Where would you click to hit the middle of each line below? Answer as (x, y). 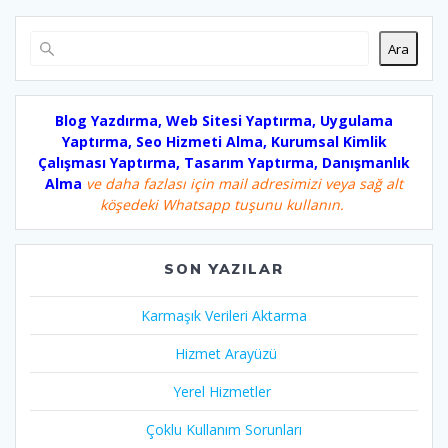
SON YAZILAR (224, 269)
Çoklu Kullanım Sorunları (224, 430)
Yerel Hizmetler (224, 392)
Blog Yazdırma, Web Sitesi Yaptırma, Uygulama (224, 121)
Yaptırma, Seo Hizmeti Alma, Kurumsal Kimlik (224, 142)
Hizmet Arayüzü (224, 354)
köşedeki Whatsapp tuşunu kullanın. (224, 205)
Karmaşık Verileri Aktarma (224, 316)
